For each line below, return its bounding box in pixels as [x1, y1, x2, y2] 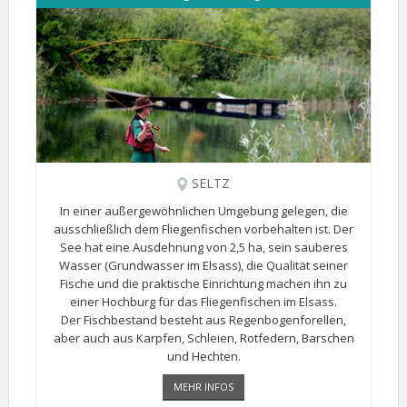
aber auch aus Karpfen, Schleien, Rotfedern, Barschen [53, 330, 354, 346]
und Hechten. [166, 348, 241, 364]
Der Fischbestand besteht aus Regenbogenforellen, [61, 312, 346, 328]
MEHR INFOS [174, 380, 233, 393]
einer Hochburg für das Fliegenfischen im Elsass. [70, 293, 337, 310]
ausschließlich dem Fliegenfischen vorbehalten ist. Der [54, 221, 353, 237]
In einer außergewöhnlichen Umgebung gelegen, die [59, 203, 348, 219]
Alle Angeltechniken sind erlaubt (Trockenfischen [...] [60, 366, 347, 382]
